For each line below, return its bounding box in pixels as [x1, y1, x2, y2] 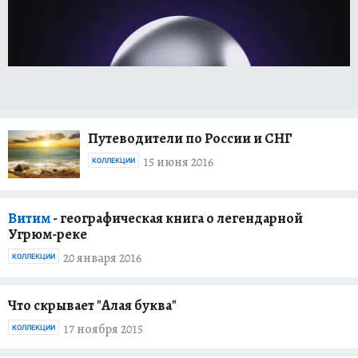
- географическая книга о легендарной [53, 209, 303, 228]
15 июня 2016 [143, 153, 213, 171]
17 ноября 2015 [63, 320, 143, 338]
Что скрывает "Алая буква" [8, 296, 177, 315]
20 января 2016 [63, 249, 141, 267]
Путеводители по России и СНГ [88, 129, 292, 148]
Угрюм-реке [8, 225, 87, 244]
